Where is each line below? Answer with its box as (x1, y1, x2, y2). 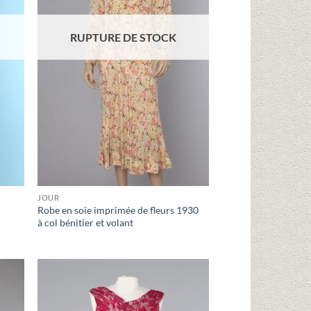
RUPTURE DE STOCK (70, 30, 177, 44)
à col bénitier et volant (37, 217, 134, 229)
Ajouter (170, 292, 199, 302)
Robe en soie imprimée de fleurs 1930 (37, 204, 199, 217)
